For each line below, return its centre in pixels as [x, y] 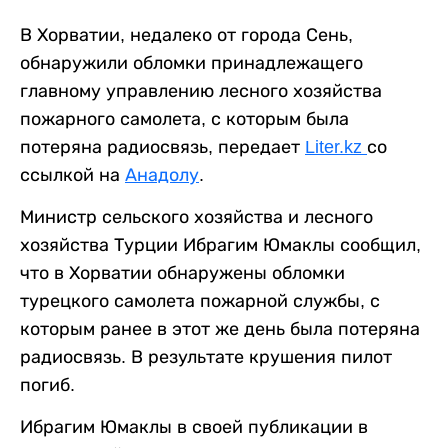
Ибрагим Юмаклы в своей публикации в [194, 426]
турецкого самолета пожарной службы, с [200, 300]
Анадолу [162, 174]
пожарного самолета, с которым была [184, 118]
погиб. [47, 384]
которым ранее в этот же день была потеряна [220, 328]
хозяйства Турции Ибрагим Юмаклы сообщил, [220, 244]
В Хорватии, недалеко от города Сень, [186, 34]
